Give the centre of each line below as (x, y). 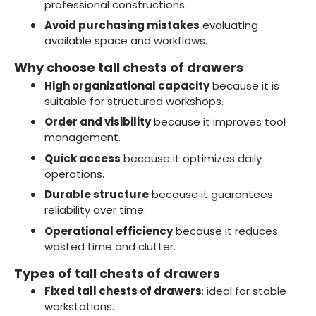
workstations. (79, 307)
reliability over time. (95, 210)
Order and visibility (97, 122)
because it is (244, 85)
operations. (74, 174)
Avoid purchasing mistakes (122, 25)
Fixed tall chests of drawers (123, 291)
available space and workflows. (126, 41)
